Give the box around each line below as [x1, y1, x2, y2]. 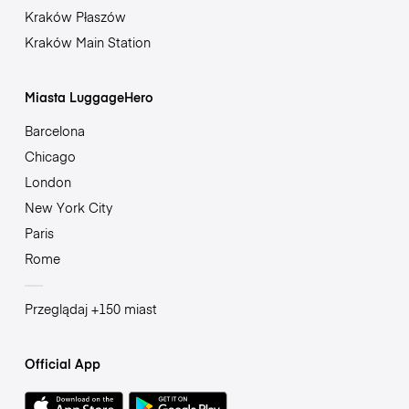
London [24, 173, 71, 192]
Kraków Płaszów [24, 7, 126, 26]
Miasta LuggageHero [24, 88, 153, 107]
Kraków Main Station [24, 33, 151, 52]
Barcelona [24, 121, 85, 141]
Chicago [24, 147, 76, 166]
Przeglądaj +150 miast [24, 299, 157, 319]
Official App [24, 354, 100, 373]
